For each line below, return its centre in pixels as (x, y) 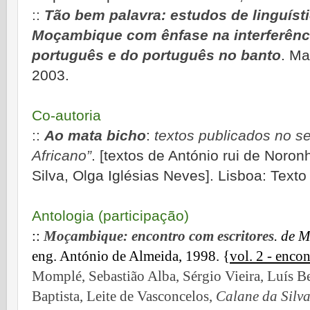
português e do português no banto (156, 56)
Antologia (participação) (110, 216)
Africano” (62, 156)
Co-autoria (66, 116)
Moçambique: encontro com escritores (159, 236)
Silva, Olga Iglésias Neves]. (125, 176)
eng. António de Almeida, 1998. (126, 256)
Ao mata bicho (95, 136)
